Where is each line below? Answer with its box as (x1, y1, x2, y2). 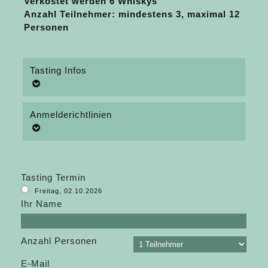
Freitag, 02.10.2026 (35, 187, 103, 194)
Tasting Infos (30, 65, 87, 76)
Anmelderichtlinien (30, 109, 112, 120)
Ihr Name (21, 198, 63, 209)
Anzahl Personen (21, 235, 98, 246)
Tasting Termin (21, 172, 86, 182)
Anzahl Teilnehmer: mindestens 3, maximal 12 (24, 9, 240, 20)
